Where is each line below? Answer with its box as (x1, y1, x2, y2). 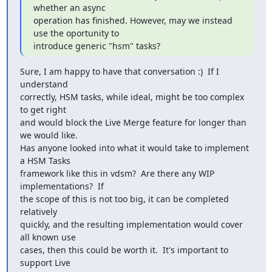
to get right (19, 103, 66, 115)
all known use (19, 231, 76, 243)
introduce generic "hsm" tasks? (33, 39, 160, 52)
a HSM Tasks (19, 154, 70, 166)
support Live (19, 256, 70, 268)
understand (19, 78, 68, 90)
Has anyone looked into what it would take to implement (19, 141, 249, 154)
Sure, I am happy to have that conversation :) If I (19, 65, 219, 77)
